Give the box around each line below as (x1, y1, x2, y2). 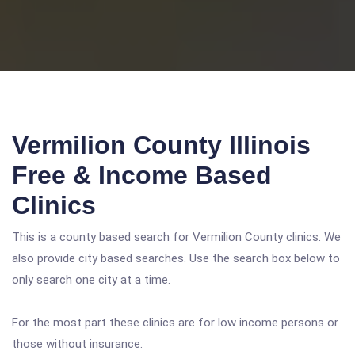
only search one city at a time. (12, 273, 170, 287)
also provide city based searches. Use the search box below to (12, 251, 340, 265)
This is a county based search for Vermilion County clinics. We (12, 230, 341, 244)
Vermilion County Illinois (12, 131, 311, 159)
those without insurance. (12, 337, 143, 351)
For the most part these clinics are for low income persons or (12, 315, 338, 330)
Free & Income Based (12, 161, 272, 189)
